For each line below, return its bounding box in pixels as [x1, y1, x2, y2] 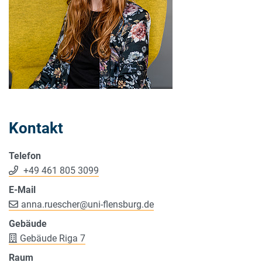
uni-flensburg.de [87, 198, 154, 210]
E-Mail [9, 184, 36, 195]
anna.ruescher [20, 198, 80, 210]
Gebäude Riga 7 [19, 232, 85, 244]
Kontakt [9, 119, 63, 137]
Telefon [9, 150, 41, 161]
